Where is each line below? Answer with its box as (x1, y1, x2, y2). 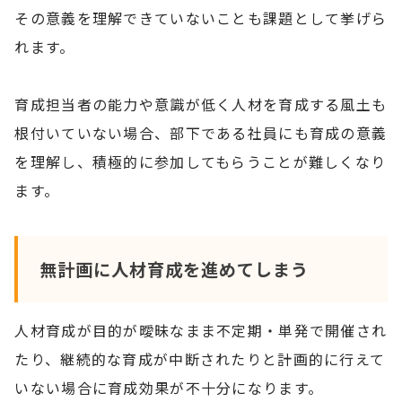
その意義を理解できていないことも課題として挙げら (14, 6, 388, 29)
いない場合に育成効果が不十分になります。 (14, 376, 324, 398)
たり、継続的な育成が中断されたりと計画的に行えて (14, 347, 386, 370)
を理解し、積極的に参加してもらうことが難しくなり (14, 150, 387, 172)
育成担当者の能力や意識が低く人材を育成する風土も (14, 92, 388, 115)
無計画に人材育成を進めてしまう (39, 256, 309, 282)
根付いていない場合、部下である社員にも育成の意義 (14, 121, 388, 144)
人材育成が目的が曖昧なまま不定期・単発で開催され (14, 319, 388, 341)
